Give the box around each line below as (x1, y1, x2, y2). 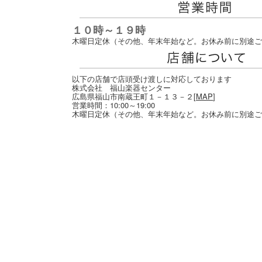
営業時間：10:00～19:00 (72, 99, 155, 111)
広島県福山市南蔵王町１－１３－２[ (72, 91, 196, 102)
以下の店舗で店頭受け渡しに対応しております (72, 73, 232, 84)
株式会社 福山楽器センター (72, 82, 171, 93)
